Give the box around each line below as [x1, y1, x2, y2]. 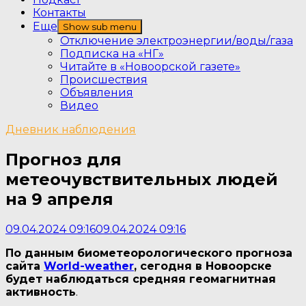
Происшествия [60, 73, 148, 86]
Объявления [60, 86, 133, 99]
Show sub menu [63, 21, 137, 32]
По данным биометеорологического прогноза [5, 246, 292, 260]
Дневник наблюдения [5, 123, 136, 136]
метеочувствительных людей [5, 169, 278, 189]
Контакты [33, 6, 86, 19]
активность [5, 285, 76, 298]
